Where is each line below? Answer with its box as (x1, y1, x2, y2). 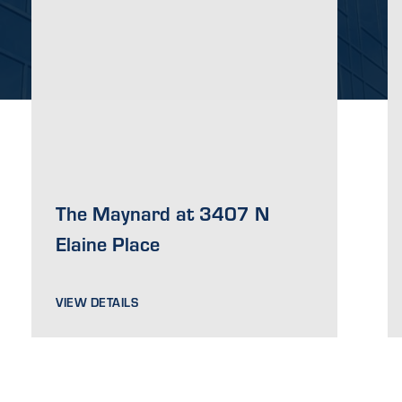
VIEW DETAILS (56, 293, 139, 310)
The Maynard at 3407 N (56, 198, 270, 226)
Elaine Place (56, 229, 161, 257)
